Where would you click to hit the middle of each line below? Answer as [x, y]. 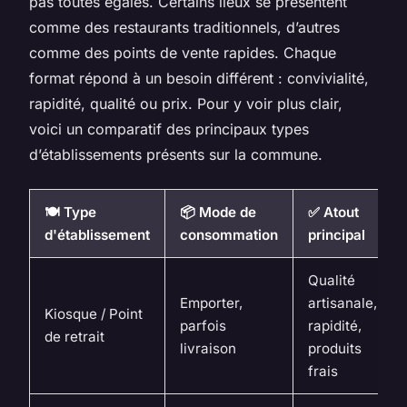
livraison [208, 349]
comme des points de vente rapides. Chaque [183, 53]
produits [335, 349]
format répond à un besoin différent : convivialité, [199, 79]
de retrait [74, 337]
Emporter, [211, 303]
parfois [203, 326]
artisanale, [342, 303]
